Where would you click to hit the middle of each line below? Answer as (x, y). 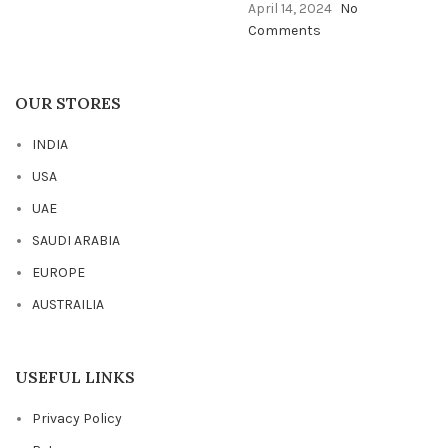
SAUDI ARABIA (76, 240)
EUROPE (58, 272)
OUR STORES (68, 102)
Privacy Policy (77, 418)
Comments (284, 30)
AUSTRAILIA (68, 304)
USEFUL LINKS (75, 376)
